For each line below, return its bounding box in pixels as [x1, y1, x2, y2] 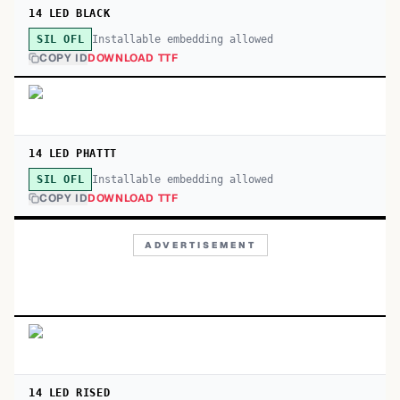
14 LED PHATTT [29, 147, 117, 160]
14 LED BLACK [29, 7, 111, 20]
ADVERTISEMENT [144, 239, 256, 251]
